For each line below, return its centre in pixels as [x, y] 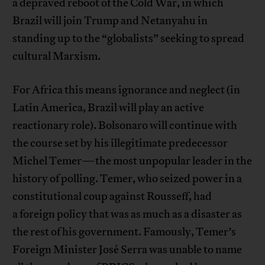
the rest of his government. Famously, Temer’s [125, 232]
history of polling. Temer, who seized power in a [127, 179]
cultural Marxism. [57, 56]
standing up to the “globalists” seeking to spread [129, 39]
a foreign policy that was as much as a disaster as [127, 214]
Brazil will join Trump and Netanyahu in [110, 21]
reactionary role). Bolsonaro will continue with [125, 126]
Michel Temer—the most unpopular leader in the [132, 161]
